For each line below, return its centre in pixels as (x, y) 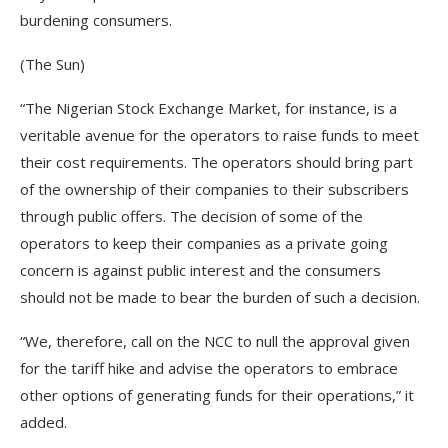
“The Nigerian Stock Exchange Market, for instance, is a (208, 108)
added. (43, 422)
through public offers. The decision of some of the (191, 216)
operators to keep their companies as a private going (204, 243)
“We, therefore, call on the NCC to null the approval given (215, 341)
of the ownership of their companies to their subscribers (214, 189)
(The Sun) (52, 64)
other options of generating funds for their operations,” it (217, 395)
